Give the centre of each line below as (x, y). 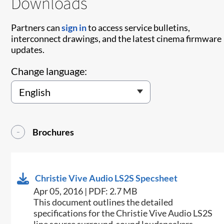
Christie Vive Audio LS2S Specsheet (106, 178)
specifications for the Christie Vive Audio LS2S (123, 213)
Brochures (53, 132)
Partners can (36, 28)
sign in (74, 28)
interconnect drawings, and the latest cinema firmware (116, 39)
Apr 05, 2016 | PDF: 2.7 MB (86, 191)
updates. (28, 50)
